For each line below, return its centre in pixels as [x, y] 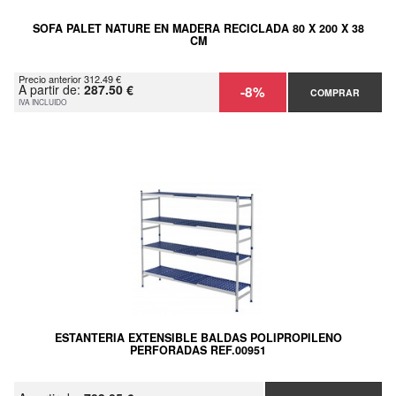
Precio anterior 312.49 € [70, 79]
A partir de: [51, 90]
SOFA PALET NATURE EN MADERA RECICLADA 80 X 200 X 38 [198, 29]
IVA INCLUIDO [43, 102]
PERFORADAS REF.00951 [198, 350]
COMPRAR [335, 93]
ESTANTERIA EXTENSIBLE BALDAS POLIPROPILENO [198, 338]
